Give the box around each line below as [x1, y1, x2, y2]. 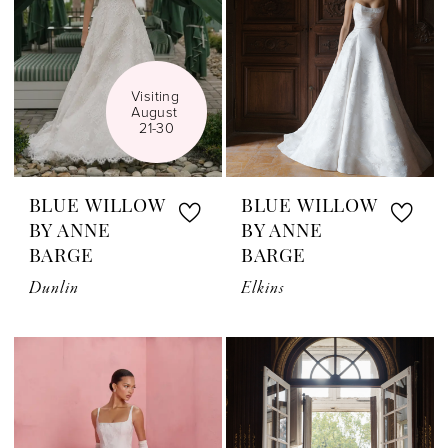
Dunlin [28, 277, 80, 301]
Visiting [131, 86, 179, 106]
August [131, 102, 178, 122]
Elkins [240, 277, 285, 301]
